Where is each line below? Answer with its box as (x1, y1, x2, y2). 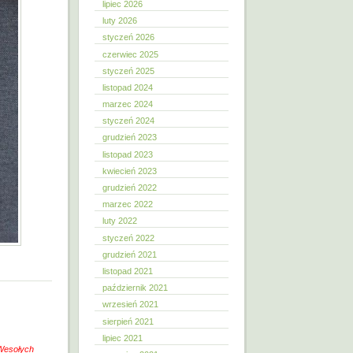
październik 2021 (102, 283, 168, 293)
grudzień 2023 (102, 132, 157, 143)
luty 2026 (102, 16, 137, 26)
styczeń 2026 (102, 32, 154, 43)
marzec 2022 (102, 199, 153, 210)
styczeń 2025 (102, 65, 154, 76)
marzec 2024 (102, 99, 153, 110)
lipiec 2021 (102, 333, 143, 343)
